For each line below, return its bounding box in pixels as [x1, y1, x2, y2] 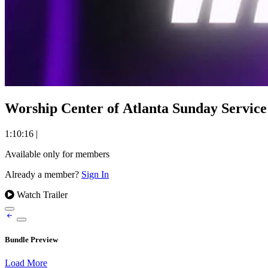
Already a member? [5, 169, 81, 179]
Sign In [81, 169, 109, 179]
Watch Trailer [14, 189, 68, 200]
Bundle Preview [5, 235, 58, 245]
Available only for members [5, 148, 109, 159]
